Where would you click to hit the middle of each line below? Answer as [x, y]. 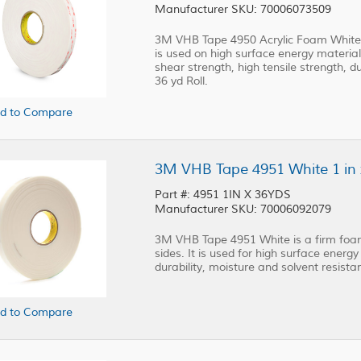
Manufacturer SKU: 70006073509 [243, 9]
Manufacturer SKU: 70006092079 [243, 209]
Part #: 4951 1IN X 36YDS [224, 195]
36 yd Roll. [181, 81]
